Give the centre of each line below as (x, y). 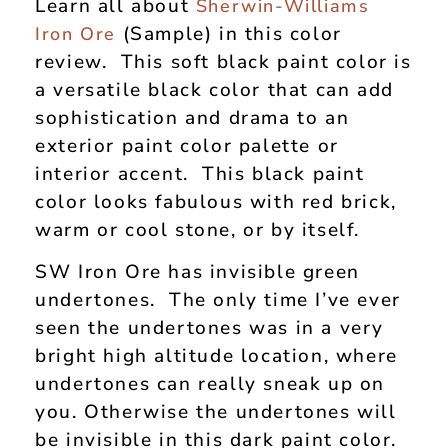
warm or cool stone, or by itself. (198, 229)
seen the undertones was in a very (210, 327)
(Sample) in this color (229, 33)
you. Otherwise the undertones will (216, 411)
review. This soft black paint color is (223, 61)
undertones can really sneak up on (210, 383)
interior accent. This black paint (200, 173)
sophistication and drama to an (192, 117)
